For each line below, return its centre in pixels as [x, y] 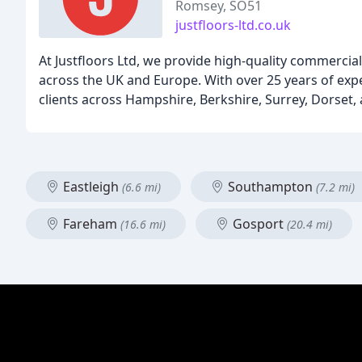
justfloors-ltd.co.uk [234, 25]
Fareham [90, 224]
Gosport [258, 224]
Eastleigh [91, 187]
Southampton [270, 187]
